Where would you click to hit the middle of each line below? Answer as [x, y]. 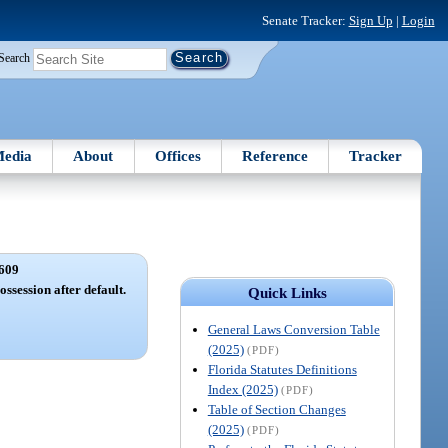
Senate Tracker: [305, 20]
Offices [177, 155]
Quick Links [287, 292]
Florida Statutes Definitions [282, 369]
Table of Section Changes [276, 409]
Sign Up [370, 20]
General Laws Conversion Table [293, 329]
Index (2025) [242, 389]
